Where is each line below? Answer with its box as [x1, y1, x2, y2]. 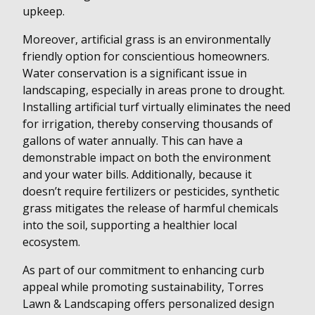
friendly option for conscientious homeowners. [22, 49, 269, 65]
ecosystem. [22, 234, 80, 250]
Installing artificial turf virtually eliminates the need [22, 99, 290, 115]
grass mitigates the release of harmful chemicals [22, 200, 278, 217]
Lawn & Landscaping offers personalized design [22, 296, 274, 312]
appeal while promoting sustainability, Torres [22, 279, 264, 295]
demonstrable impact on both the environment [22, 150, 271, 166]
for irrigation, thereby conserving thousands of [22, 116, 273, 132]
